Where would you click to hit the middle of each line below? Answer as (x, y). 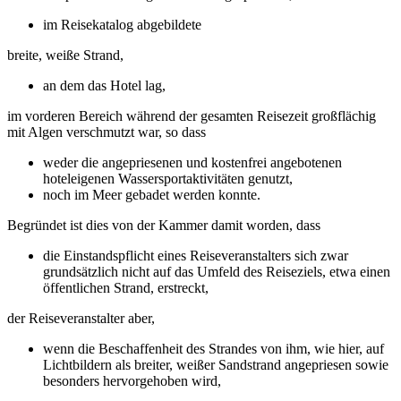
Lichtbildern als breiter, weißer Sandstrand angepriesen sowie (216, 364)
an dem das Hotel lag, (106, 85)
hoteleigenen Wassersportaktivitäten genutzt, (170, 178)
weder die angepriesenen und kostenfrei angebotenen (192, 162)
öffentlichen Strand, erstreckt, (126, 287)
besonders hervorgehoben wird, (132, 380)
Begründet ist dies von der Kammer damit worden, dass (166, 225)
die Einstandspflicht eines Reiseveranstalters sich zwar (196, 255)
